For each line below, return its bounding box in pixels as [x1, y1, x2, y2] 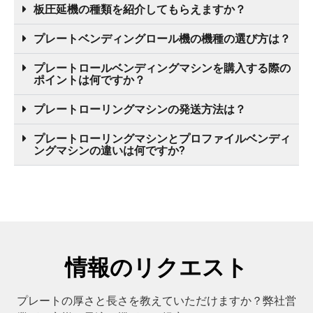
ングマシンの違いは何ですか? [34, 143, 185, 157]
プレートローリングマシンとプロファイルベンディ [34, 131, 291, 145]
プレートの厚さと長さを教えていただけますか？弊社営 [17, 293, 296, 307]
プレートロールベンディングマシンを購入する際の [34, 61, 291, 75]
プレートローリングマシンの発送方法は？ [34, 102, 246, 116]
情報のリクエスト [65, 254, 248, 281]
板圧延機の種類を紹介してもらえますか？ [34, 2, 246, 16]
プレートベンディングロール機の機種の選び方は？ [34, 31, 291, 45]
